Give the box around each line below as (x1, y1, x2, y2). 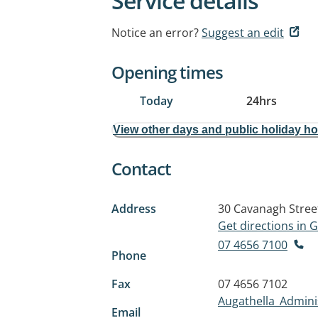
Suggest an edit (202, 25, 284, 40)
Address (111, 201, 156, 216)
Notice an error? (111, 25, 199, 40)
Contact (111, 157, 171, 180)
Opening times (111, 60, 223, 84)
